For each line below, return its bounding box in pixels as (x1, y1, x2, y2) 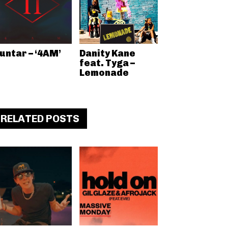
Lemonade (79, 67, 129, 78)
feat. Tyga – (79, 58, 135, 69)
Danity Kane (79, 48, 135, 59)
